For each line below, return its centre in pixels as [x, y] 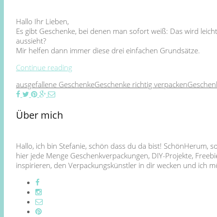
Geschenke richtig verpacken [141, 84]
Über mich [39, 115]
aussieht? [31, 40]
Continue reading [44, 67]
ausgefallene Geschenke [55, 84]
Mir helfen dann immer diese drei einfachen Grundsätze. [108, 50]
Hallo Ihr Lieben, [42, 21]
